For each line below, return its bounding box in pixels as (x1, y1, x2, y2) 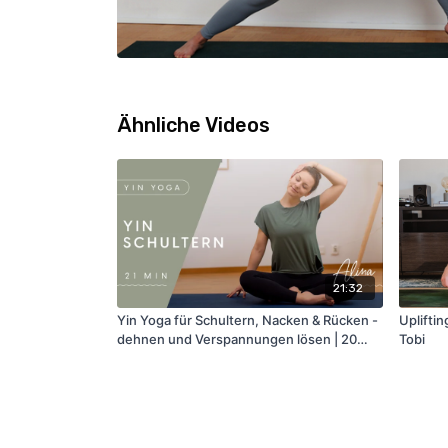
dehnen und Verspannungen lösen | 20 (117, 330, 357, 347)
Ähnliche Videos (117, 113, 270, 137)
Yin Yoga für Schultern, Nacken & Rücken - (117, 311, 378, 328)
